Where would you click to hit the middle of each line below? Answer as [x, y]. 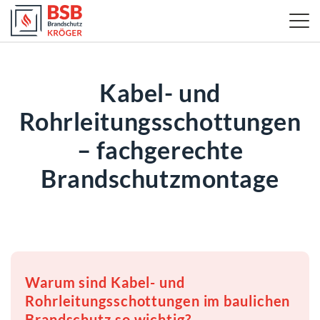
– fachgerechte [160, 150]
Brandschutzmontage [160, 178]
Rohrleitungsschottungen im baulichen [158, 300]
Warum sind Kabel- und [105, 282]
